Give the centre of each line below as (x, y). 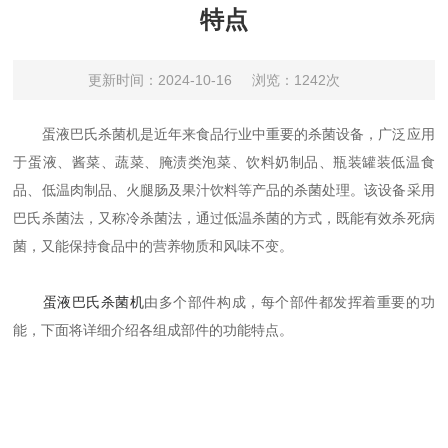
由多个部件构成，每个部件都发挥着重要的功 (289, 302)
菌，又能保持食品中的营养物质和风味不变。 (153, 246)
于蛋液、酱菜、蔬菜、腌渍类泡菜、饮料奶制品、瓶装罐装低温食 (224, 162)
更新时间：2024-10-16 (159, 80)
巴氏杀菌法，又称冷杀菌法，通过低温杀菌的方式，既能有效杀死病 (224, 218)
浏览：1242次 (295, 80)
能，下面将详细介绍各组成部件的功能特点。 (153, 330)
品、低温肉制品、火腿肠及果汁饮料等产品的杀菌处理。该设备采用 (224, 190)
